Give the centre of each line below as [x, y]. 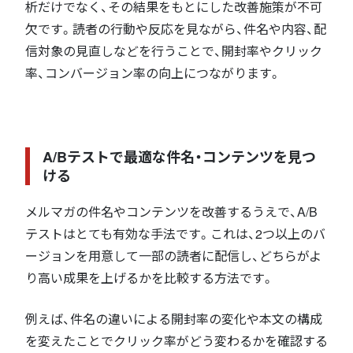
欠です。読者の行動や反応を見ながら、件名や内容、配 [176, 29]
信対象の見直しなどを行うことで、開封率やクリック [174, 51]
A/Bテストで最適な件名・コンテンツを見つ [179, 157]
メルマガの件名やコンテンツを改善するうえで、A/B [171, 212]
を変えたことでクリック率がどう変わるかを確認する [176, 341]
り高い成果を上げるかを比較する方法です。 [150, 278]
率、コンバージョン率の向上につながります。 [153, 73]
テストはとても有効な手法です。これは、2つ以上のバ [175, 234]
